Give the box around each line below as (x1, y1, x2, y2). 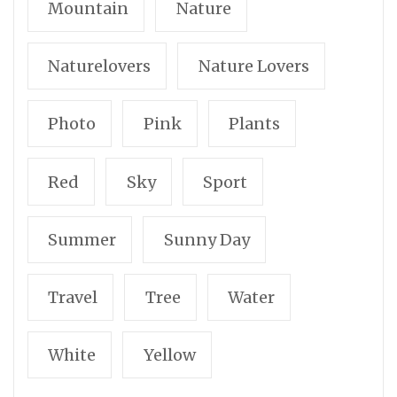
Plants (229, 113, 281, 135)
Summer (48, 229, 117, 250)
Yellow (143, 345, 196, 366)
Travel (48, 286, 98, 307)
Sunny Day (163, 229, 250, 250)
